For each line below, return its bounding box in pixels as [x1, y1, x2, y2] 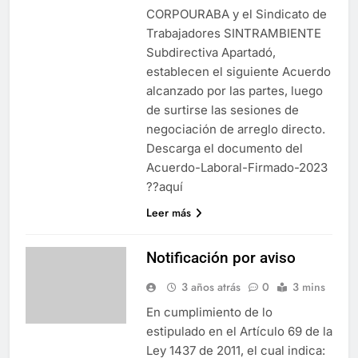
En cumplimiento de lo [145, 304, 272, 320]
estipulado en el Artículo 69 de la [145, 323, 332, 339]
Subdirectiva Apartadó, [145, 44, 276, 60]
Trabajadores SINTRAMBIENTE [145, 25, 321, 41]
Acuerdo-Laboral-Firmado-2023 [145, 159, 328, 175]
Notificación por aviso [145, 248, 296, 267]
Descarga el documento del [145, 140, 303, 156]
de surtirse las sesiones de [145, 101, 299, 117]
